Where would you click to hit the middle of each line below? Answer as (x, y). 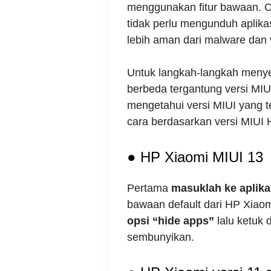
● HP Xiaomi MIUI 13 (195, 157)
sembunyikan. (160, 237)
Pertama (149, 188)
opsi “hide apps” (170, 221)
